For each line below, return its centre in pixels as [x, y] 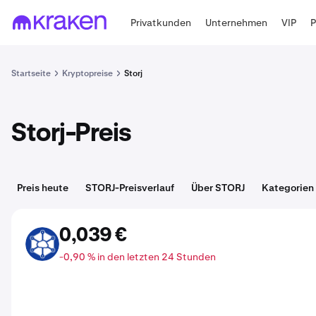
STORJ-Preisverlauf [130, 188]
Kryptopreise [87, 73]
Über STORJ [218, 188]
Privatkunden [161, 22]
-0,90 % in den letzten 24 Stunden [138, 257]
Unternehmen [237, 22]
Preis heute [43, 188]
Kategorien [288, 188]
